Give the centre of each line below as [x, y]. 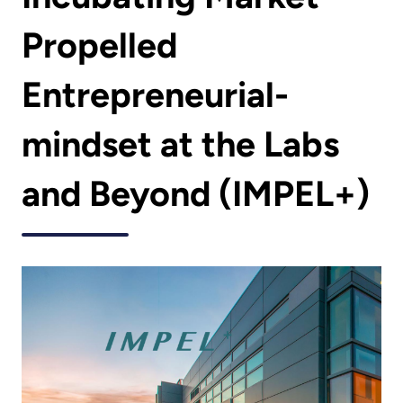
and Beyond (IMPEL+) [196, 194]
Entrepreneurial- [155, 95]
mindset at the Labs [180, 145]
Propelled [99, 46]
